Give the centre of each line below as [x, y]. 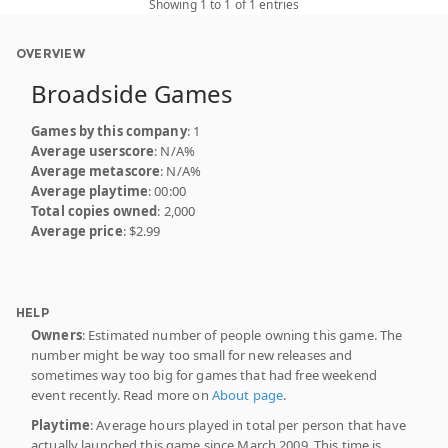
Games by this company [109, 130]
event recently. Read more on [121, 394]
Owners [56, 334]
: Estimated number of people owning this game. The [242, 334]
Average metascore [96, 170]
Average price [77, 230]
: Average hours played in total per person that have [248, 424]
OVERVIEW [50, 53]
